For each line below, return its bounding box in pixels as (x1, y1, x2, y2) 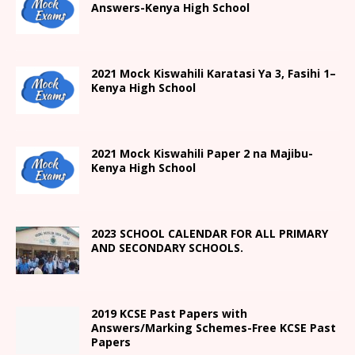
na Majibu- (253, 145, 313, 161)
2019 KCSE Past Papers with (91, 305, 247, 321)
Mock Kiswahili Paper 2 (120, 145, 253, 161)
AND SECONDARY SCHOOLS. (91, 239, 243, 255)
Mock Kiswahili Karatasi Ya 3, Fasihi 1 (120, 65, 330, 81)
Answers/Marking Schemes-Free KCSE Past (91, 319, 336, 335)
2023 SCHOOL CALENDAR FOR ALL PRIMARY (91, 225, 328, 241)
